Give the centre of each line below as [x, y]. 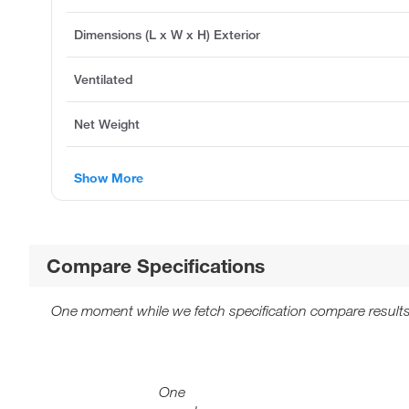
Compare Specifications [156, 265]
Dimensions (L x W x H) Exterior [167, 34]
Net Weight [107, 124]
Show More [109, 178]
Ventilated [104, 79]
